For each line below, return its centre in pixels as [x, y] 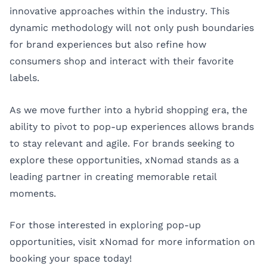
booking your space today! [71, 259]
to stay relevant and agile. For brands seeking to [122, 143]
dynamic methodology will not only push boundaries [132, 28]
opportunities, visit [55, 242]
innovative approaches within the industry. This [119, 11]
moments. [33, 193]
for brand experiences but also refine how [108, 45]
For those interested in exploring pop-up [105, 225]
